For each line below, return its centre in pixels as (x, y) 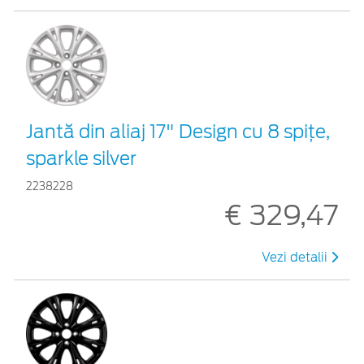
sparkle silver (81, 158)
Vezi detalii (296, 257)
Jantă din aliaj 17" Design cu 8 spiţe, (178, 131)
